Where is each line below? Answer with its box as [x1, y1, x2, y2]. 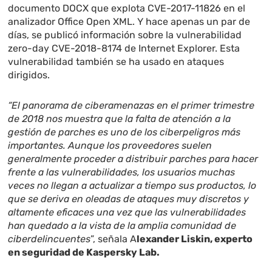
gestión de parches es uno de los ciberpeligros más [8, 126, 241, 138]
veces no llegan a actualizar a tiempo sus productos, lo [8, 180, 257, 192]
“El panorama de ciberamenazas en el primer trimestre [8, 100, 255, 112]
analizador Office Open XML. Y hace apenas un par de [8, 16, 251, 28]
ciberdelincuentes [8, 233, 91, 245]
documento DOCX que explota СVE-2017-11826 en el [8, 2, 246, 15]
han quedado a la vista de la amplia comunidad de [8, 220, 237, 232]
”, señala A [90, 233, 137, 245]
